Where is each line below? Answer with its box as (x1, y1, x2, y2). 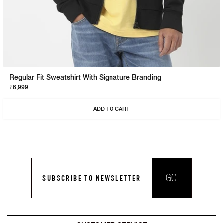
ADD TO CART (93, 106, 130, 112)
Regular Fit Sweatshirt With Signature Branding (9, 74, 161, 82)
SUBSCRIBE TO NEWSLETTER (42, 174, 141, 183)
